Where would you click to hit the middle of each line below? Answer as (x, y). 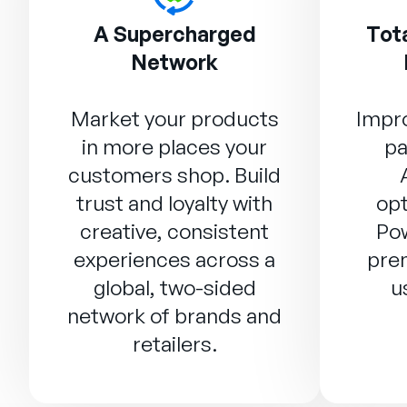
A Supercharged (174, 34)
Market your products (174, 119)
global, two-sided (174, 288)
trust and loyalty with (174, 203)
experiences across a (174, 259)
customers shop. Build (174, 175)
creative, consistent (174, 231)
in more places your (174, 147)
